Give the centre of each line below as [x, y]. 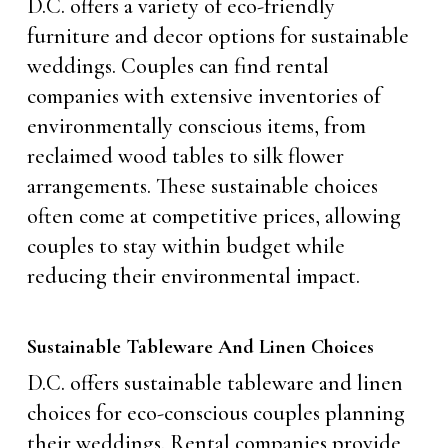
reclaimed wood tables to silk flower [185, 156]
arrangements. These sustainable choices [202, 186]
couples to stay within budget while [185, 246]
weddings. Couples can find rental [177, 66]
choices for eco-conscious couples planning [215, 413]
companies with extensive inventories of [203, 96]
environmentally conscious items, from [196, 126]
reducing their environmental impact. [193, 276]
